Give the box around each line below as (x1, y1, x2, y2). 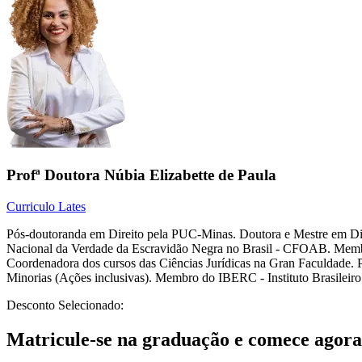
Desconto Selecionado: (6, 297, 124, 312)
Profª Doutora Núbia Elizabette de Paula (6, 166, 276, 184)
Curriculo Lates (6, 199, 86, 213)
